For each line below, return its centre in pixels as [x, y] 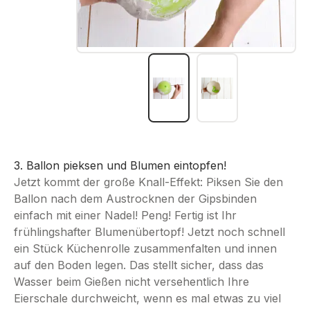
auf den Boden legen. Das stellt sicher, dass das [139, 265]
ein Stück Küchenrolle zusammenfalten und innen [145, 249]
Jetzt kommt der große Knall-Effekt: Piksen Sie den [148, 182]
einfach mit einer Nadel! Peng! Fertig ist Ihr [125, 216]
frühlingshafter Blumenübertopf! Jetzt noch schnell [149, 232]
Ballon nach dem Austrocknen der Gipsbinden [135, 199]
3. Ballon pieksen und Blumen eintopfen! [120, 166]
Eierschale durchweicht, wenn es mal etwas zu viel [147, 299]
